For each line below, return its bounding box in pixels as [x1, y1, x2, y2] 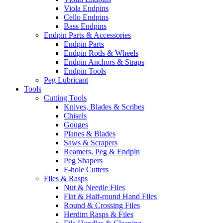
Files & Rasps [44, 174, 88, 183]
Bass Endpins [64, 22, 107, 30]
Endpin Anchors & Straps [64, 58, 144, 66]
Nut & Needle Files [64, 183, 125, 192]
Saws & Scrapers [64, 138, 117, 147]
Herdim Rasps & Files [64, 210, 133, 219]
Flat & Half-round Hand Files [64, 192, 157, 201]
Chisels [64, 111, 87, 120]
